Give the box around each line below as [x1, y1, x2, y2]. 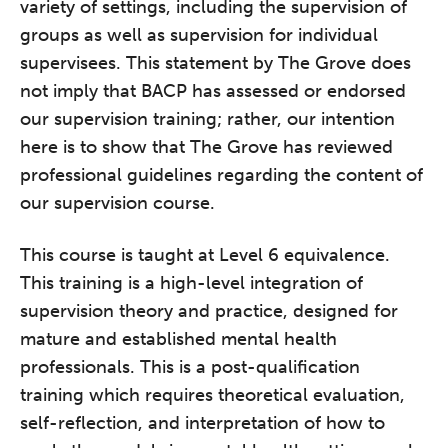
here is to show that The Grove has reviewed [20, 136, 393, 159]
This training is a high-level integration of [20, 272, 363, 295]
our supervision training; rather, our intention [20, 108, 395, 131]
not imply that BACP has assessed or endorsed [20, 80, 406, 103]
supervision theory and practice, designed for [20, 300, 398, 323]
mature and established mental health [20, 328, 337, 351]
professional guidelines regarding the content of [20, 164, 423, 187]
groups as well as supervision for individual [20, 24, 378, 47]
